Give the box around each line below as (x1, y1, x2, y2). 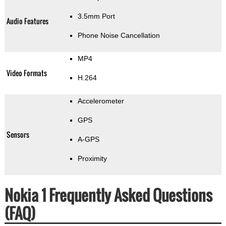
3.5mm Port (77, 12, 115, 21)
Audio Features (6, 16, 48, 27)
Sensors (6, 129, 29, 140)
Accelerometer (77, 97, 124, 105)
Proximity (77, 154, 107, 163)
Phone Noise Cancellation (77, 31, 160, 40)
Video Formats (6, 68, 47, 79)
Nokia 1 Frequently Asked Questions (4, 184, 212, 207)
